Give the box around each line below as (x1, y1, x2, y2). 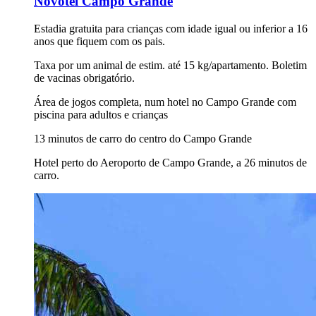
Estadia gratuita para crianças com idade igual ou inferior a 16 (34, 23, 308, 35)
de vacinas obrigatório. (34, 72, 135, 85)
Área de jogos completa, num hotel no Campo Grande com (34, 96, 296, 109)
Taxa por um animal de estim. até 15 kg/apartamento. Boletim (34, 59, 307, 72)
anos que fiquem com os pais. (34, 35, 165, 48)
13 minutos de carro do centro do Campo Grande (34, 133, 252, 145)
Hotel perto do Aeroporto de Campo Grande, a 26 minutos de (34, 157, 307, 169)
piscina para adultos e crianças (34, 109, 168, 121)
